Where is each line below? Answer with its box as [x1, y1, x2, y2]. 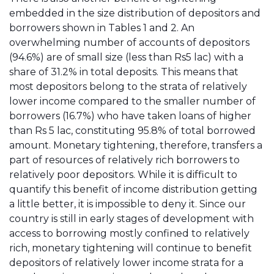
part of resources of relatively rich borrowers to [9, 154, 240, 166]
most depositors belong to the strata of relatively [9, 81, 247, 92]
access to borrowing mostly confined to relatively [9, 228, 250, 239]
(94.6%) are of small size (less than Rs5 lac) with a [9, 51, 243, 63]
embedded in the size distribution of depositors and [9, 7, 261, 19]
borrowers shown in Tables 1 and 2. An [9, 22, 194, 34]
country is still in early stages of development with [9, 213, 254, 224]
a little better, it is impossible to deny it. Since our [9, 198, 246, 210]
